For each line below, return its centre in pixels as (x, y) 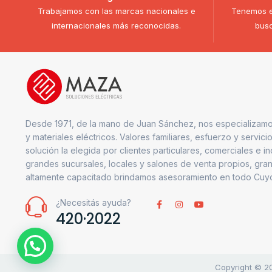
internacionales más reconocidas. (116, 26)
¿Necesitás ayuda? (93, 203)
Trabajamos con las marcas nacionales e (116, 11)
